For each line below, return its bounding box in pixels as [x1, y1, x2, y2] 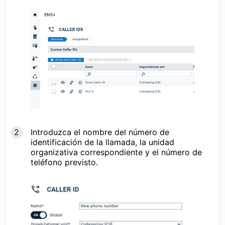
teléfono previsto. [31, 157, 98, 168]
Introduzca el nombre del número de [31, 127, 169, 138]
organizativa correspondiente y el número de [31, 147, 202, 158]
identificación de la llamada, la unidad [31, 137, 174, 148]
